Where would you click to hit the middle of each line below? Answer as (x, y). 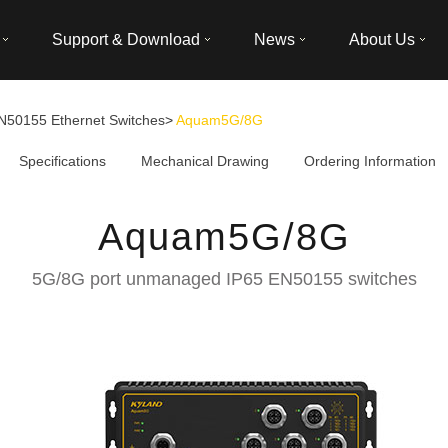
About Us (382, 39)
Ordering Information (370, 161)
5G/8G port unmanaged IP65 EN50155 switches (224, 279)
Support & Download (126, 39)
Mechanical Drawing (205, 161)
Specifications (62, 161)
